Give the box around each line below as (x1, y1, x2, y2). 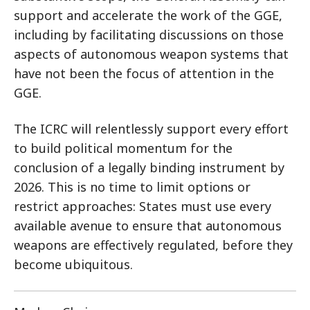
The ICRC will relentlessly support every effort (14, 120, 289, 137)
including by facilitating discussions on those (14, 26, 284, 43)
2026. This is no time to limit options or (14, 179, 250, 195)
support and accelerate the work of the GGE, (14, 7, 282, 24)
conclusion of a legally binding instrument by (14, 159, 284, 176)
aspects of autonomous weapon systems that (14, 46, 289, 62)
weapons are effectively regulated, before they (14, 237, 293, 253)
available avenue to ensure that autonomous (14, 217, 282, 234)
